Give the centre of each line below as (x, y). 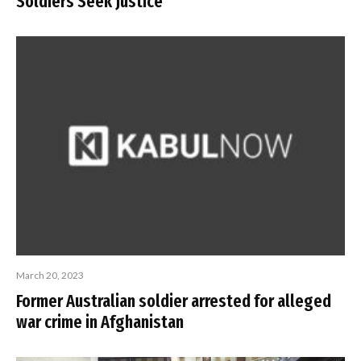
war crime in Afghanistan (100, 322)
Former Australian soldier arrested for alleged (174, 301)
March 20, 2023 (50, 275)
